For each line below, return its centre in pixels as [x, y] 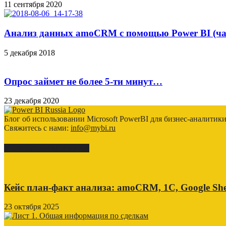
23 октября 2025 [32, 207]
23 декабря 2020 [32, 101]
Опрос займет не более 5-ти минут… [83, 81]
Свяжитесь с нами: [37, 128]
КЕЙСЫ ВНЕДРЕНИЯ [47, 148]
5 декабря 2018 [30, 52]
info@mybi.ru [93, 128]
